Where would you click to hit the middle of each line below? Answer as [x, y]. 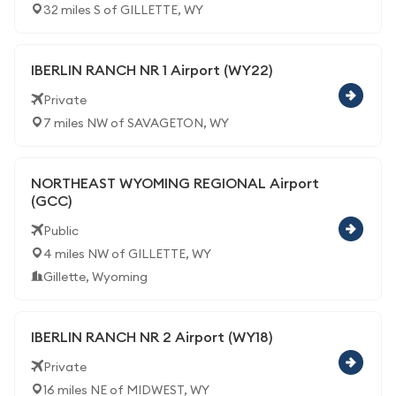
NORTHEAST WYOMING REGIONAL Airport [175, 183]
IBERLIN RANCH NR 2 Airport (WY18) [152, 337]
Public [61, 231]
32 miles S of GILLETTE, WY [123, 10]
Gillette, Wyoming [95, 277]
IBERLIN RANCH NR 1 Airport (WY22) [152, 70]
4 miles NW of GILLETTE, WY [127, 254]
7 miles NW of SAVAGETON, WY [136, 123]
